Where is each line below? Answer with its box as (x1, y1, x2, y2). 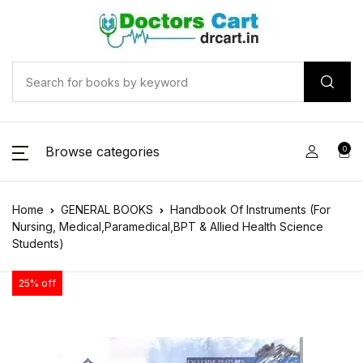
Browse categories (45, 143, 160, 160)
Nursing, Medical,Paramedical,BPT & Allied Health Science (12, 220, 323, 233)
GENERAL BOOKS (61, 203, 153, 216)
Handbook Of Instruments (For (170, 203, 331, 216)
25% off (19, 277, 56, 289)
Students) (12, 237, 64, 250)
